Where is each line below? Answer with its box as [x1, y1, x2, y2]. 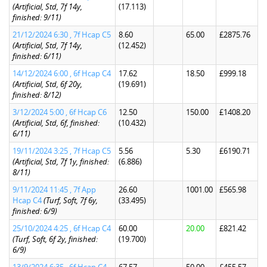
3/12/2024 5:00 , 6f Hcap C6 [13, 107, 107, 117]
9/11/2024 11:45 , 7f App [13, 184, 96, 195]
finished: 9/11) [13, 12, 61, 23]
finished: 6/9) [13, 206, 57, 216]
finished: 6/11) [13, 51, 61, 61]
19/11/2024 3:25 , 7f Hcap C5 [13, 145, 111, 156]
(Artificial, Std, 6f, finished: [13, 117, 100, 128]
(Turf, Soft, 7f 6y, [44, 195, 98, 206]
